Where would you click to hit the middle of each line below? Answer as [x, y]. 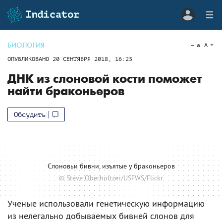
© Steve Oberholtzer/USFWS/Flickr [111, 178]
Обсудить [30, 114]
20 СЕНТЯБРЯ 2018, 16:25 [92, 59]
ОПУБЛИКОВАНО [30, 59]
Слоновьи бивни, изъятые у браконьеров [111, 166]
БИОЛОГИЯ [26, 45]
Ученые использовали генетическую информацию [106, 203]
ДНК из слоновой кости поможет [105, 79]
